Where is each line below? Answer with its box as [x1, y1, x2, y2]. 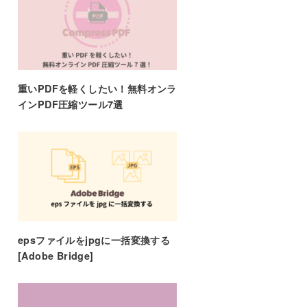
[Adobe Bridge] [17, 248, 94, 262]
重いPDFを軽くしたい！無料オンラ [17, 82, 177, 96]
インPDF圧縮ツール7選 [17, 97, 123, 112]
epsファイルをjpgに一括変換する [17, 232, 171, 247]
